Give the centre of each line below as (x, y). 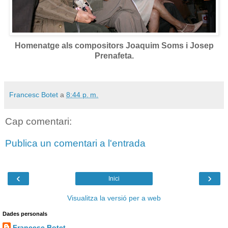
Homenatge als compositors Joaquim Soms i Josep (114, 45)
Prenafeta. (114, 55)
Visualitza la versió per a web (114, 198)
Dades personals (25, 213)
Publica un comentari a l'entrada (75, 144)
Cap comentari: (38, 121)
